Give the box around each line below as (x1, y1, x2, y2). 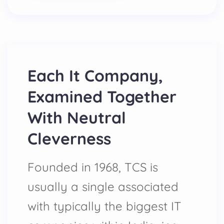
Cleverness (27, 128, 111, 148)
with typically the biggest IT (27, 198, 181, 213)
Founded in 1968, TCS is (27, 159, 158, 174)
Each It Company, (27, 65, 163, 85)
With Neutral (27, 107, 126, 127)
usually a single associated (27, 179, 178, 194)
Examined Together (27, 86, 176, 106)
